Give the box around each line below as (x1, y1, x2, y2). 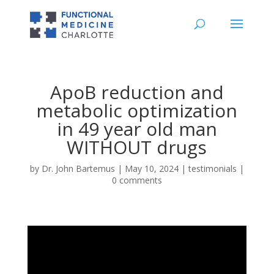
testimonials (188, 163, 237, 174)
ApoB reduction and (50, 80, 224, 105)
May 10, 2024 (124, 163, 179, 174)
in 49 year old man (56, 116, 217, 141)
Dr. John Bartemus (41, 163, 115, 174)
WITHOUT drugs (67, 135, 207, 160)
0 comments (111, 174, 162, 186)
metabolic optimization (36, 98, 238, 123)
